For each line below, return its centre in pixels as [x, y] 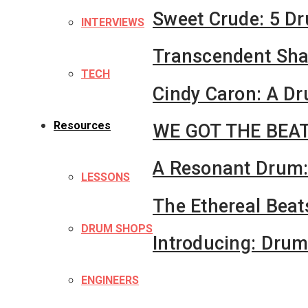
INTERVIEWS [113, 22]
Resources [82, 125]
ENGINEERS [110, 280]
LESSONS [106, 177]
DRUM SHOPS [117, 229]
